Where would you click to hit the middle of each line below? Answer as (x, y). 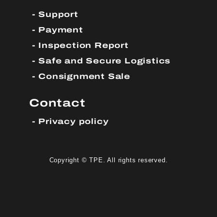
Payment (61, 30)
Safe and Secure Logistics (105, 61)
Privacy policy (74, 121)
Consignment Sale (84, 76)
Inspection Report (84, 45)
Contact (57, 102)
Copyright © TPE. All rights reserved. (108, 160)
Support (58, 14)
